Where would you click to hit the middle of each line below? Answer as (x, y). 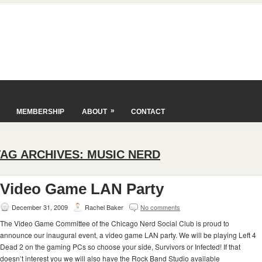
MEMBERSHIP (40, 112)
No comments (160, 207)
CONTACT (148, 112)
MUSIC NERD (124, 154)
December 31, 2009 (40, 207)
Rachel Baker (104, 207)
